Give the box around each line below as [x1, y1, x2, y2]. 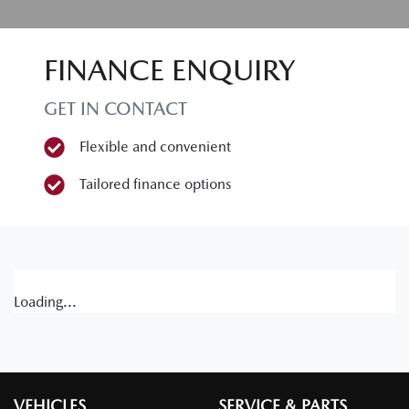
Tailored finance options [79, 175, 232, 193]
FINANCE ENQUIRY [44, 53, 295, 87]
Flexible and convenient [79, 138, 232, 155]
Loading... [14, 293, 77, 310]
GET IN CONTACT [44, 98, 187, 120]
